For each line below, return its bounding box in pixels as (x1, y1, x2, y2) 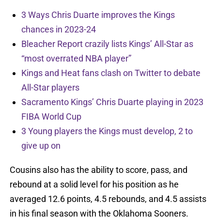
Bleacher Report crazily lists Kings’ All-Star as (21, 39, 193, 49)
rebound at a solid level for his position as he (10, 179, 179, 190)
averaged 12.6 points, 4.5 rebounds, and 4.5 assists (10, 194, 206, 204)
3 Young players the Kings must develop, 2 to (21, 126, 193, 137)
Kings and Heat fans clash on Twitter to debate (21, 68, 201, 78)
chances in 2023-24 (21, 24, 96, 35)
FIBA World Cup (21, 111, 81, 122)
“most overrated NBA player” (21, 53, 131, 64)
